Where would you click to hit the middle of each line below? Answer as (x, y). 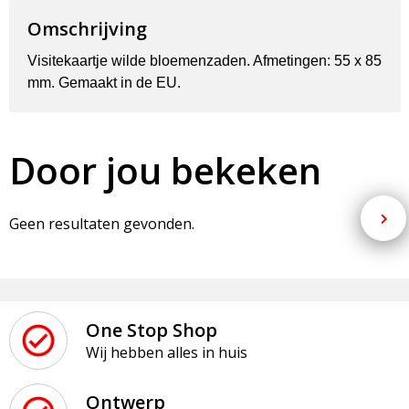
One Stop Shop (151, 330)
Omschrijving (87, 28)
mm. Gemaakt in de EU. (104, 82)
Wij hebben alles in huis (166, 353)
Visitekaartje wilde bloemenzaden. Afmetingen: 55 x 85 (204, 60)
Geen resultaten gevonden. (101, 223)
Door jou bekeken (165, 170)
